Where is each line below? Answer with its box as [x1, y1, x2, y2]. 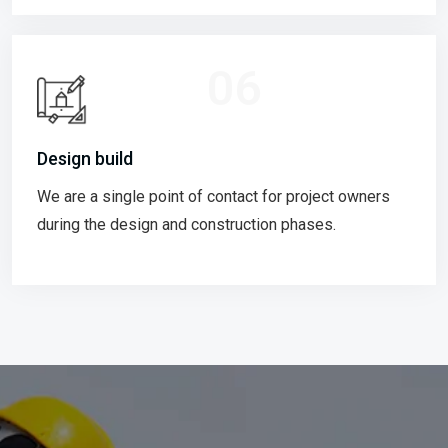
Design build [37, 147, 133, 169]
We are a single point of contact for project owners [37, 186, 390, 206]
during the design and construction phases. [37, 214, 336, 234]
